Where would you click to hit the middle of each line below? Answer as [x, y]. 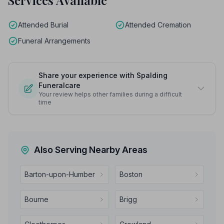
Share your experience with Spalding [103, 75]
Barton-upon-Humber [60, 174]
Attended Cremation [158, 25]
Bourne [36, 199]
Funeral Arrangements [54, 41]
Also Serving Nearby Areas [91, 150]
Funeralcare [59, 85]
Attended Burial [43, 25]
